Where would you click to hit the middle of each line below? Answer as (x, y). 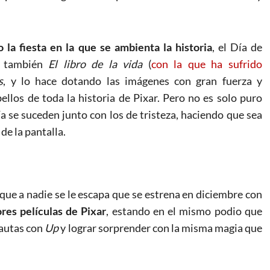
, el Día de (237, 47)
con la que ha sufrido (206, 64)
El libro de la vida (96, 64)
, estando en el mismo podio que (184, 211)
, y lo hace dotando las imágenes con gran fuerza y (133, 80)
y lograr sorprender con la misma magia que (160, 228)
